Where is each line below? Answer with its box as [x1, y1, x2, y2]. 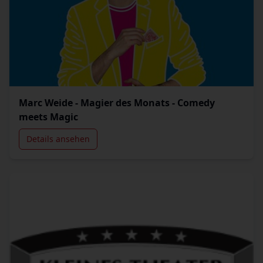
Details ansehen [26, 133, 90, 144]
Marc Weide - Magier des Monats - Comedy [19, 96, 215, 109]
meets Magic [19, 110, 78, 123]
